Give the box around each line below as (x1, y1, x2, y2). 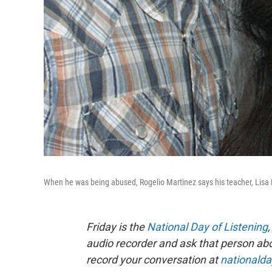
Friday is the (86, 220, 147, 233)
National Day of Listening (147, 220, 268, 233)
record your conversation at (86, 253, 220, 266)
